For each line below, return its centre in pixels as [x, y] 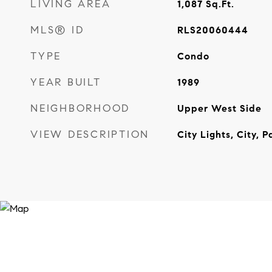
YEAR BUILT [66, 82]
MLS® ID [57, 30]
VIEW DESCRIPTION [90, 134]
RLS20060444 [212, 30]
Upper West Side [219, 108]
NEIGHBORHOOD [80, 108]
